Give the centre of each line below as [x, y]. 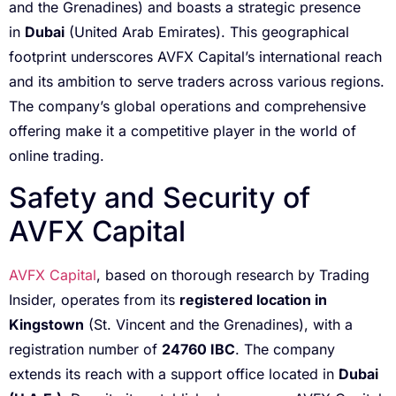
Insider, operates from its [94, 299]
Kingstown [46, 324]
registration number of [85, 349]
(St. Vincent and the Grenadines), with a [218, 324]
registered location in [253, 299]
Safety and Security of [160, 197]
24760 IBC [198, 349]
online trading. [57, 156]
